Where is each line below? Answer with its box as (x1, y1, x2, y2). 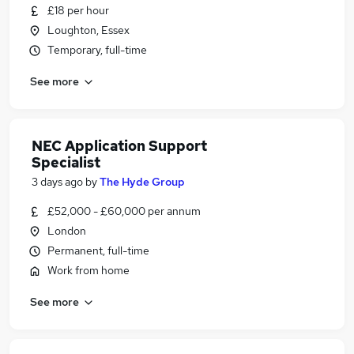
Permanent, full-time (47, 243, 149, 258)
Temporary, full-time (47, 43, 147, 57)
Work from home (47, 263, 130, 277)
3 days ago (32, 175, 83, 189)
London (47, 224, 86, 238)
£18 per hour (47, 3, 109, 17)
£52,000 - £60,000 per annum (47, 204, 201, 218)
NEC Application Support (32, 137, 207, 155)
